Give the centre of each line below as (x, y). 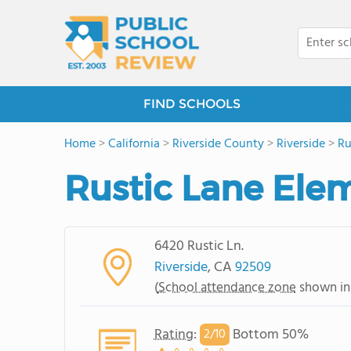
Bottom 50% (269, 335)
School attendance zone (227, 288)
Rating (174, 335)
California (134, 144)
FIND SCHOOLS (192, 104)
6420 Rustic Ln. (199, 246)
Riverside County (218, 144)
